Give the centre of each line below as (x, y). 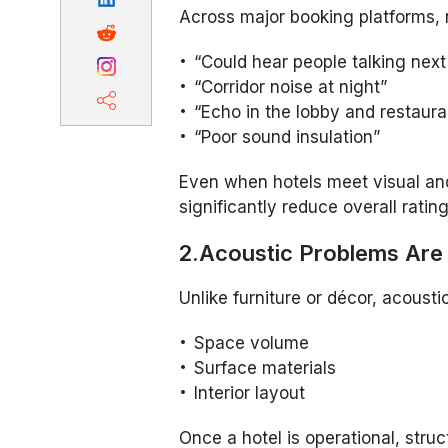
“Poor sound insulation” (287, 137)
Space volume (252, 343)
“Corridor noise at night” (291, 87)
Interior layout (250, 393)
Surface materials (265, 368)
